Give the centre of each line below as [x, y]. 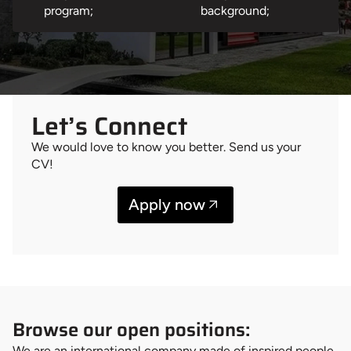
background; [235, 11]
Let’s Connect [109, 127]
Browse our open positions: [132, 329]
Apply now [167, 204]
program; [69, 11]
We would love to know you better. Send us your [166, 147]
